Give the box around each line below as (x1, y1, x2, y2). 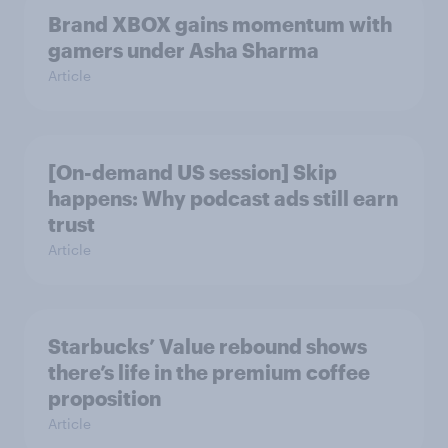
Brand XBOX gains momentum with (48, 12, 392, 37)
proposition (48, 386, 161, 411)
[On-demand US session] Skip (48, 160, 337, 185)
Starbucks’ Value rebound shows (48, 334, 367, 359)
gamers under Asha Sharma (48, 38, 319, 63)
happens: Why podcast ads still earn (48, 186, 398, 211)
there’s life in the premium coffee (48, 360, 370, 385)
